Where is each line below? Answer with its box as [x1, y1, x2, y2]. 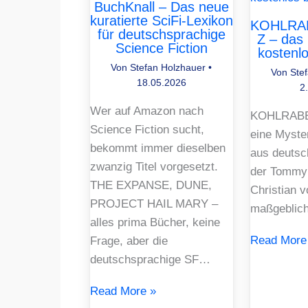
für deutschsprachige [97, 26, 225, 42]
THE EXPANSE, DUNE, [89, 178, 212, 192]
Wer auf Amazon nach [89, 104, 203, 118]
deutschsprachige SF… [89, 252, 210, 266]
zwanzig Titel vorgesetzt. [89, 159, 218, 173]
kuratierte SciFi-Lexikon [89, 12, 233, 28]
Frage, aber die [89, 234, 168, 247]
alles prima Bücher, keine [89, 215, 220, 229]
